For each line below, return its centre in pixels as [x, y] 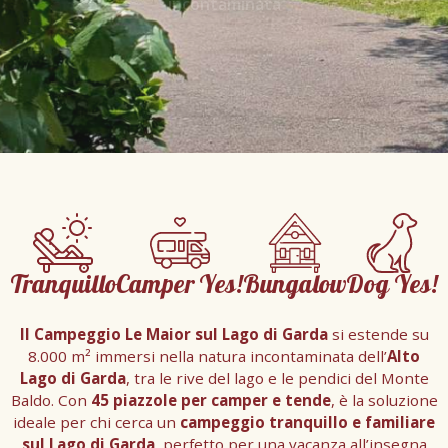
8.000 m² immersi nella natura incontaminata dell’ [207, 356]
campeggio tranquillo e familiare [307, 422]
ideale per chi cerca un [96, 422]
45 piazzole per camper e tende [210, 400]
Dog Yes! [392, 287]
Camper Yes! [179, 287]
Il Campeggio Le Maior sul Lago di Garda [173, 334]
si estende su [378, 334]
